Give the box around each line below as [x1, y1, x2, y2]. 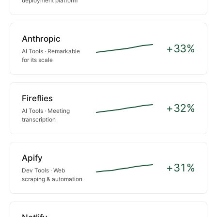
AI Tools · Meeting [22, 107, 70, 114]
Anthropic [22, 33, 61, 44]
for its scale [22, 56, 53, 63]
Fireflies [22, 93, 53, 103]
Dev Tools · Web [22, 166, 65, 174]
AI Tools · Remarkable [22, 47, 80, 55]
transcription [22, 115, 56, 123]
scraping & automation [22, 175, 82, 183]
